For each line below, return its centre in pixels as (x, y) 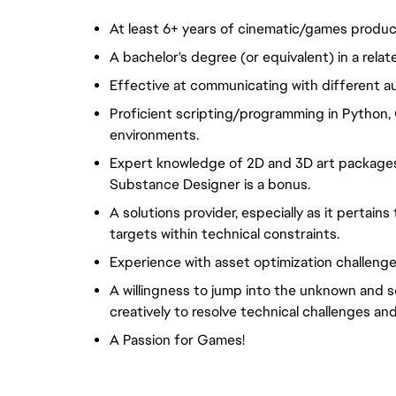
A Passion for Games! (177, 339)
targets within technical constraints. (225, 233)
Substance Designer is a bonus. (210, 184)
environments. (154, 134)
